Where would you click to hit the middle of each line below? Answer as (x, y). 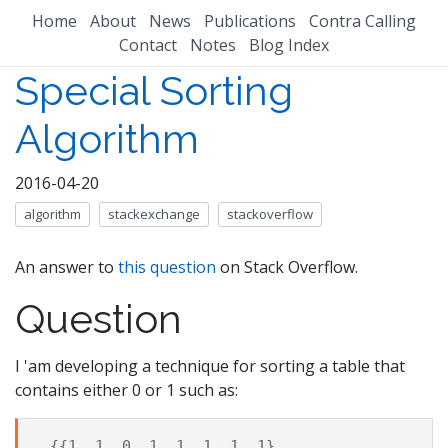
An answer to (66, 266)
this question (167, 266)
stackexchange (153, 213)
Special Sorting (154, 90)
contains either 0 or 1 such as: (126, 390)
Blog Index (288, 44)
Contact (148, 44)
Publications (249, 20)
